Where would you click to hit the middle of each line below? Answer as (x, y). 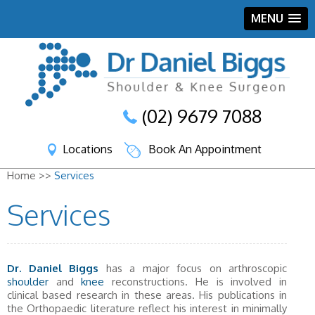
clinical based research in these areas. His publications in (147, 295)
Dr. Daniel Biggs (53, 268)
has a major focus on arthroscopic (193, 268)
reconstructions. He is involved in (196, 282)
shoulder (28, 282)
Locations (88, 149)
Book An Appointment (205, 149)
